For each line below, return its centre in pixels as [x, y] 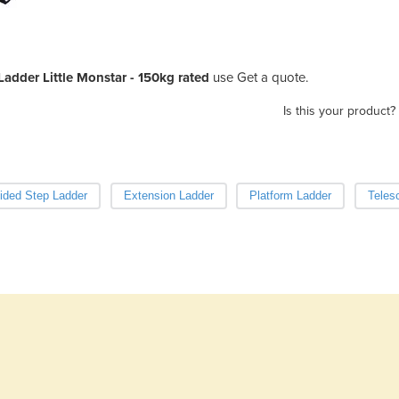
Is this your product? [339, 110]
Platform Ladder [290, 195]
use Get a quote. [259, 77]
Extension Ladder [168, 195]
